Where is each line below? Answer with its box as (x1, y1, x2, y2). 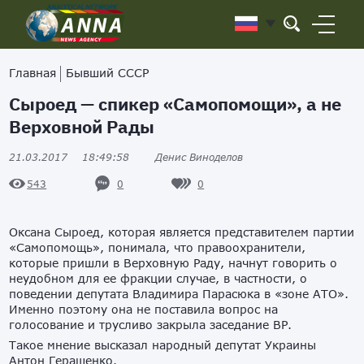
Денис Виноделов (155, 151, 244, 163)
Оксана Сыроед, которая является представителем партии (9, 225, 355, 239)
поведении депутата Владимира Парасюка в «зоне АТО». (9, 287, 349, 301)
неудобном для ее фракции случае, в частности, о (9, 271, 308, 285)
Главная (9, 66, 57, 80)
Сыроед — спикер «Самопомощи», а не (9, 92, 342, 115)
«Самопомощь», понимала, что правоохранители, (9, 240, 306, 254)
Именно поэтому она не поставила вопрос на (9, 302, 279, 316)
